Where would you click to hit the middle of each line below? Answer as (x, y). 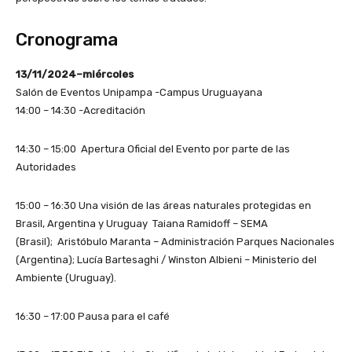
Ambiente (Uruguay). (66, 278)
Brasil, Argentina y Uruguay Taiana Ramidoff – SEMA (142, 224)
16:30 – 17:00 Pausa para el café (93, 317)
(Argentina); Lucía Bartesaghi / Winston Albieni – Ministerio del (166, 260)
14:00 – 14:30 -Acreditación (81, 111)
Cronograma (67, 40)
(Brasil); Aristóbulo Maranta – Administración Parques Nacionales (175, 242)
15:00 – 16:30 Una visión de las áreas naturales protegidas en (163, 206)
